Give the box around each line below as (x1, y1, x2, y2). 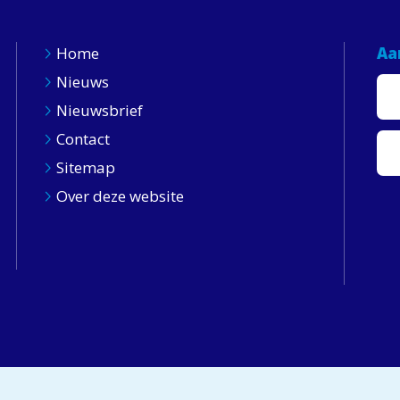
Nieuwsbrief (55, 100, 143, 121)
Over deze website (55, 186, 184, 206)
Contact (55, 129, 110, 149)
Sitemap (55, 157, 115, 178)
